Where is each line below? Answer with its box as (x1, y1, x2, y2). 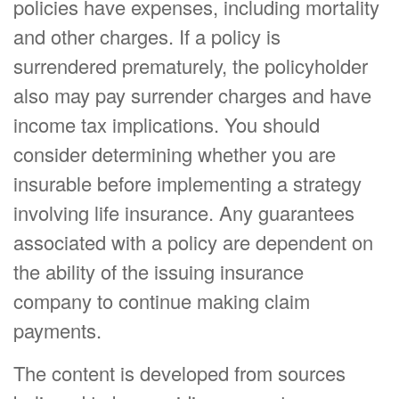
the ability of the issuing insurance (13, 257, 304, 285)
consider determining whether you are (13, 140, 336, 167)
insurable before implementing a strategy (13, 169, 362, 197)
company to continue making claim (13, 287, 310, 314)
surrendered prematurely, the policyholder (13, 52, 368, 79)
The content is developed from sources (13, 359, 346, 387)
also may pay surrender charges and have (13, 81, 371, 109)
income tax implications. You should (13, 110, 320, 138)
